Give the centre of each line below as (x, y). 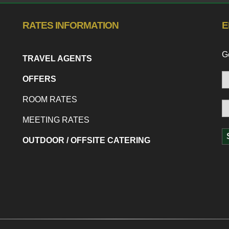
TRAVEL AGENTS (57, 59)
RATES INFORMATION (71, 25)
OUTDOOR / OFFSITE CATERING (86, 141)
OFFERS (39, 79)
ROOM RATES (50, 100)
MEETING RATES (56, 120)
